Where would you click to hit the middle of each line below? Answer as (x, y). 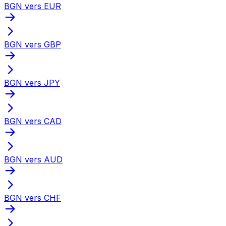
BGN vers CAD (33, 121)
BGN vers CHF (33, 197)
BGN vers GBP (33, 44)
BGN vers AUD (33, 159)
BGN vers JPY (32, 82)
